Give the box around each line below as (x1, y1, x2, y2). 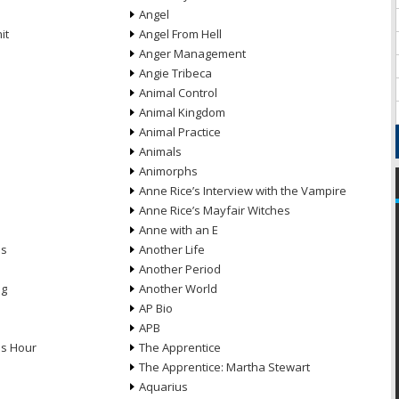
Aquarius (138, 379, 188, 395)
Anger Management (138, 45, 246, 61)
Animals (138, 143, 182, 159)
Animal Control (138, 85, 217, 101)
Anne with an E (138, 222, 218, 238)
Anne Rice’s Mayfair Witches (138, 202, 290, 218)
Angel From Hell (138, 26, 222, 42)
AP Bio (138, 300, 173, 316)
